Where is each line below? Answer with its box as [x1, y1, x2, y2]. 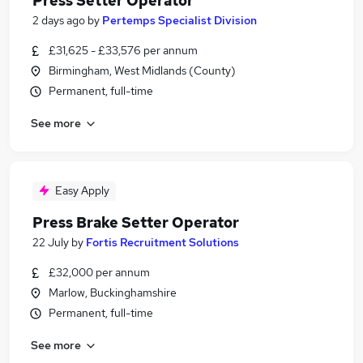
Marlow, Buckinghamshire [49, 285, 177, 300]
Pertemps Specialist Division [102, 13, 257, 28]
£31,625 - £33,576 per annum [49, 43, 198, 58]
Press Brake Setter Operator [32, 213, 239, 232]
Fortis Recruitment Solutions [86, 235, 239, 250]
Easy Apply [55, 183, 109, 198]
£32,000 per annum [49, 265, 150, 280]
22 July [32, 235, 69, 250]
